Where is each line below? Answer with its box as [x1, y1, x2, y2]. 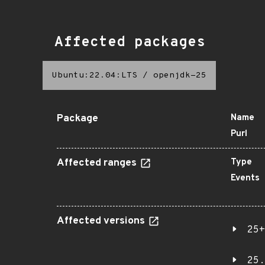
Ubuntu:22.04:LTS [52, 70, 137, 80]
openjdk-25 [153, 70, 206, 80]
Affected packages [54, 34, 205, 51]
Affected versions [57, 215, 147, 228]
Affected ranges [57, 157, 139, 170]
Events [231, 173, 260, 184]
